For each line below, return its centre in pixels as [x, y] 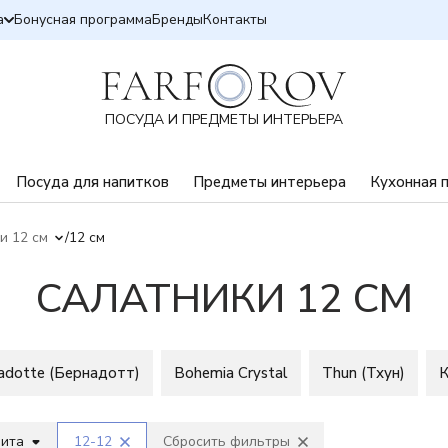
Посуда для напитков [92, 182]
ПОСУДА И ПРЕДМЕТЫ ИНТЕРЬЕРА [224, 119]
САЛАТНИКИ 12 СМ [224, 299]
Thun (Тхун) [363, 373]
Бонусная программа [83, 19]
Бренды [177, 19]
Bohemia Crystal [231, 373]
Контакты [235, 19]
